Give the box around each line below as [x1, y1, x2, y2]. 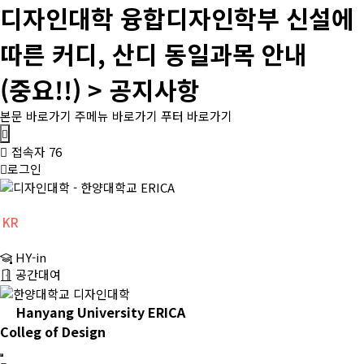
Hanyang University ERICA [16, 301, 185, 322]
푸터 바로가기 [161, 107, 232, 124]
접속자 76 [11, 143, 62, 160]
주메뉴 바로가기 [75, 107, 158, 124]
